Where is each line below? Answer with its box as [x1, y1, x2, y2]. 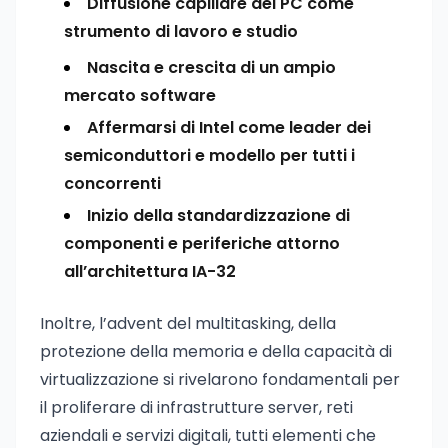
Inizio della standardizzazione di [87, 204, 350, 227]
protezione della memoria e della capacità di [40, 340, 392, 363]
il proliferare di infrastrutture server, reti [40, 396, 353, 419]
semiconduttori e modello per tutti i [64, 144, 355, 167]
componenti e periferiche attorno [64, 232, 340, 255]
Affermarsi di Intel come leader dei [87, 116, 371, 139]
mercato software [64, 84, 216, 107]
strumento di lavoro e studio [64, 20, 298, 43]
